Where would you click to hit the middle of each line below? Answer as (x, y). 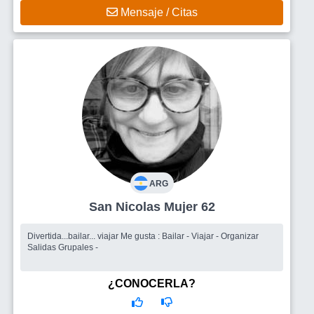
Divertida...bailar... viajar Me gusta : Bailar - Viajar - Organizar (74, 236)
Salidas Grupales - (63, 247)
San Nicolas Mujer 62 (189, 207)
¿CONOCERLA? (152, 284)
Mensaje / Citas (157, 12)
